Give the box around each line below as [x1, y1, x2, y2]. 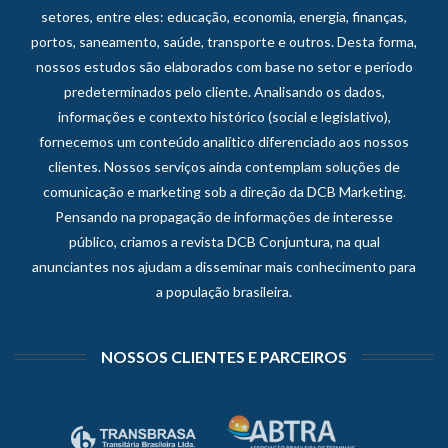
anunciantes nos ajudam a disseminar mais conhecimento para [32, 258, 416, 275]
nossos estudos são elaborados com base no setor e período [35, 58, 413, 75]
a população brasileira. [156, 283, 292, 300]
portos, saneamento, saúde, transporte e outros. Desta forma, [31, 33, 417, 50]
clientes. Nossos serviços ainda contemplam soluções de [48, 158, 400, 175]
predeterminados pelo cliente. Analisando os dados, [63, 83, 385, 100]
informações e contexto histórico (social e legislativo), [57, 108, 391, 125]
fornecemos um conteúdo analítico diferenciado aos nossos [39, 133, 409, 150]
